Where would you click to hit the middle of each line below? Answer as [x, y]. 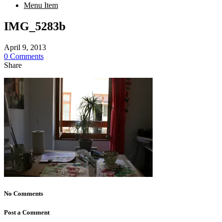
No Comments [24, 193]
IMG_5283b [35, 26]
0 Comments [24, 56]
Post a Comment [27, 213]
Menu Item [41, 5]
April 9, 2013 [25, 47]
